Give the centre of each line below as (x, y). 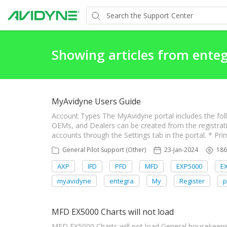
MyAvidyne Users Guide (96, 101)
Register (192, 181)
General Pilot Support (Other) (104, 150)
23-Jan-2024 (181, 150)
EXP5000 (189, 166)
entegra (122, 181)
